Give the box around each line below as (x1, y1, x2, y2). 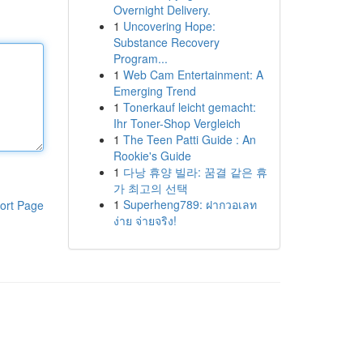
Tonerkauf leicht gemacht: (122, 99, 256, 115)
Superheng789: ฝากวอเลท (122, 196, 257, 212)
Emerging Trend (113, 83, 196, 99)
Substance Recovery (113, 34, 220, 50)
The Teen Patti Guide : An (122, 131, 256, 147)
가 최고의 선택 (113, 180, 188, 196)
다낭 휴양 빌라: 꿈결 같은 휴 (122, 164, 267, 180)
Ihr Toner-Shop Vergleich (113, 115, 241, 131)
